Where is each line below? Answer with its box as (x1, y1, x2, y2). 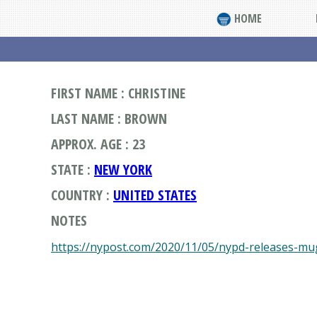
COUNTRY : (51, 185, 113, 204)
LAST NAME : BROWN (51, 109, 167, 128)
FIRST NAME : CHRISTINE (51, 83, 185, 103)
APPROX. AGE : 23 (51, 134, 145, 154)
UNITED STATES (113, 185, 197, 204)
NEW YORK (94, 160, 152, 179)
